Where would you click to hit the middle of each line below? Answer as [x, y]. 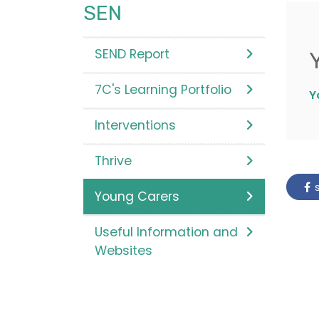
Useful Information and [166, 232]
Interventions [135, 126]
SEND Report [132, 54]
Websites [124, 251]
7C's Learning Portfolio [163, 90]
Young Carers [137, 197]
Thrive [113, 161]
